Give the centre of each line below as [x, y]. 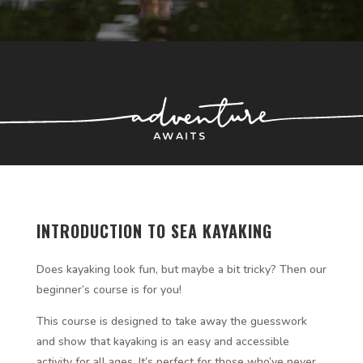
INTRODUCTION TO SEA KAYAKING [154, 231]
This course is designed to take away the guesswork [171, 322]
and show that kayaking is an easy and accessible [162, 342]
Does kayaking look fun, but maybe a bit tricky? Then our [181, 270]
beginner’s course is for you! [109, 290]
